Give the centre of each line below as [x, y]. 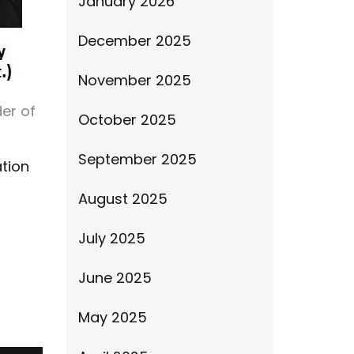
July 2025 [111, 238]
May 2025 [112, 317]
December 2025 [134, 41]
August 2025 [122, 199]
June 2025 [115, 278]
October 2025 [127, 120]
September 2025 [137, 159]
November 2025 [134, 80]
